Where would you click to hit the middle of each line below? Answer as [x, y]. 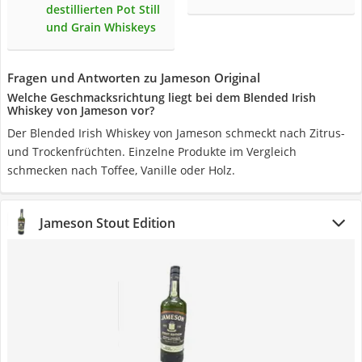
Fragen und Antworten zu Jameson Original [134, 78]
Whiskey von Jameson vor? [81, 110]
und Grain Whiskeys [101, 27]
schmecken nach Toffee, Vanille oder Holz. [121, 170]
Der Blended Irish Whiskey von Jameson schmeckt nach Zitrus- [176, 133]
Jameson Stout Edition [107, 223]
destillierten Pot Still [103, 9]
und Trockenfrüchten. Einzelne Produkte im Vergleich [152, 152]
